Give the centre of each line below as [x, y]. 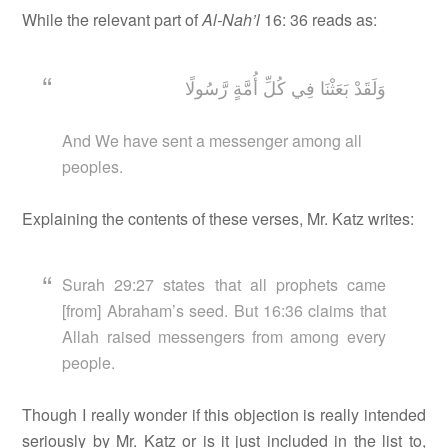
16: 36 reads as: [319, 20]
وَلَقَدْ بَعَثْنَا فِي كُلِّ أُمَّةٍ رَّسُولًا [285, 87]
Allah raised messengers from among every [224, 337]
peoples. [93, 167]
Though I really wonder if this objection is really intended [224, 415]
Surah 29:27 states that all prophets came [224, 285]
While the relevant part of [112, 20]
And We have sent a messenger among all [212, 141]
